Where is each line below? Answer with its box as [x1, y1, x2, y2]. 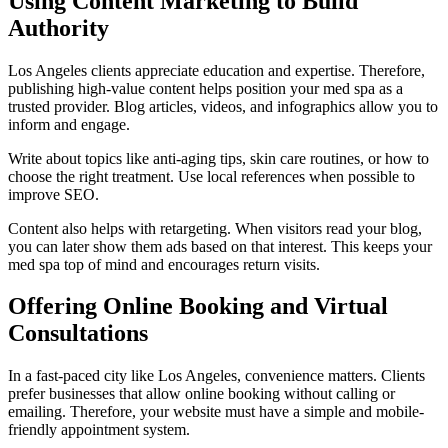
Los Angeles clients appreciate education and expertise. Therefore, [8, 61, 425, 79]
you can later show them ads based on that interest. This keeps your [8, 237, 432, 255]
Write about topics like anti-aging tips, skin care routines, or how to [8, 149, 429, 167]
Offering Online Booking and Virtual [8, 293, 388, 320]
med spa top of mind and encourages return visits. [8, 255, 320, 273]
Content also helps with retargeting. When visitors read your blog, [8, 219, 422, 237]
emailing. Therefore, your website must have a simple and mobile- [8, 403, 424, 421]
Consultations [8, 320, 148, 347]
